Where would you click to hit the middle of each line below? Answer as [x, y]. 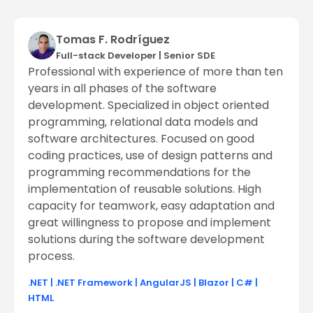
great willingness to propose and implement [150, 223]
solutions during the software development [146, 240]
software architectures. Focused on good [141, 139]
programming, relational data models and [143, 122]
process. [51, 256]
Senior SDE [189, 56]
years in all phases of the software [122, 89]
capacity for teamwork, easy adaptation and [151, 206]
